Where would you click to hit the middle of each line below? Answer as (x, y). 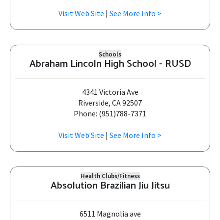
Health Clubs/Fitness (110, 176)
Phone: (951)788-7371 (110, 113)
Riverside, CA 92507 (110, 103)
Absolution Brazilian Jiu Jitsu (110, 186)
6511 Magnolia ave (110, 214)
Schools (110, 54)
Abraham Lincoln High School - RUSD (110, 64)
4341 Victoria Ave (110, 92)
